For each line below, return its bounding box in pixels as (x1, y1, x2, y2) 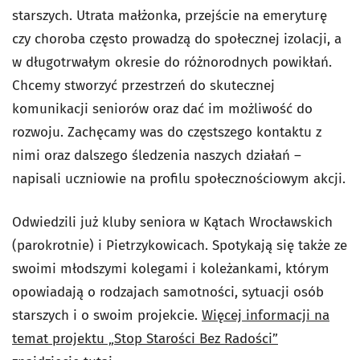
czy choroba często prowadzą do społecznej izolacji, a (12, 31, 342, 47)
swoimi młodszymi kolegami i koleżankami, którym (12, 260, 329, 277)
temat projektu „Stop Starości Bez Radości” (12, 330, 278, 347)
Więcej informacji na (202, 307, 329, 324)
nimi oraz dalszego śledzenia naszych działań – (12, 147, 301, 164)
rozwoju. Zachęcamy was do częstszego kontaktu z (12, 124, 321, 141)
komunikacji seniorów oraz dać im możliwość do (12, 100, 313, 117)
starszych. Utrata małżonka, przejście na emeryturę (12, 7, 327, 24)
